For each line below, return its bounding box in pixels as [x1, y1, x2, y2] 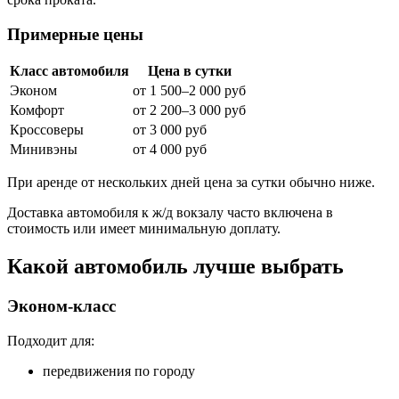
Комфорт [10, 102, 64, 118]
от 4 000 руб [133, 142, 207, 158]
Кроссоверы [10, 122, 84, 138]
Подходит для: [7, 332, 94, 348]
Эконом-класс [7, 297, 116, 316]
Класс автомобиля [10, 63, 129, 79]
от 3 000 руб [133, 122, 207, 138]
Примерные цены [7, 24, 143, 44]
